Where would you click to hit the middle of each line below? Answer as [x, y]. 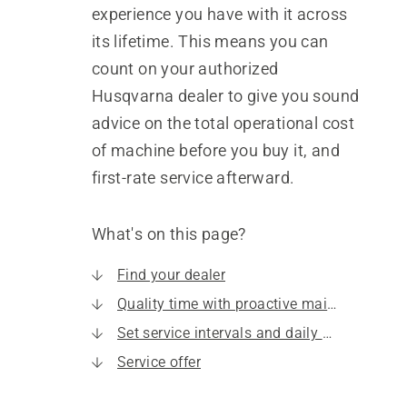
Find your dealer [171, 275]
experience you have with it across [219, 14]
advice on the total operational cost [223, 123]
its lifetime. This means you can [210, 41]
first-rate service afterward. [193, 178]
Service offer [159, 362]
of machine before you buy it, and [215, 150]
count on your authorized [185, 69]
